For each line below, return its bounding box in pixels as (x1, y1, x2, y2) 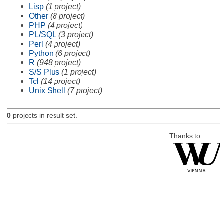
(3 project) (58, 29, 93, 39)
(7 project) (67, 85, 102, 95)
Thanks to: (169, 132, 202, 139)
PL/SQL (28, 29, 56, 39)
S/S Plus (28, 67, 59, 76)
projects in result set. (10, 112, 77, 120)
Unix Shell (28, 85, 65, 95)
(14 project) (40, 76, 80, 85)
